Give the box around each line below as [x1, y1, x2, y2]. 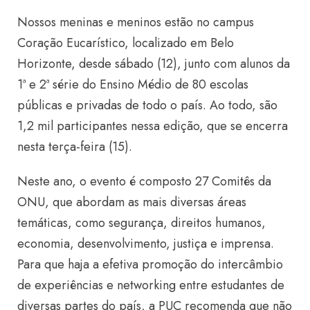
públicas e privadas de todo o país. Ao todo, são [17, 95, 277, 114]
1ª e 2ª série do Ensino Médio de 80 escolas [17, 75, 248, 93]
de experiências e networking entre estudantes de [17, 275, 284, 294]
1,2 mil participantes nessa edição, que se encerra [17, 116, 288, 135]
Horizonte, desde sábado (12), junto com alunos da [17, 54, 290, 73]
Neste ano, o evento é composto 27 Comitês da [17, 172, 271, 190]
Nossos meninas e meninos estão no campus [17, 12, 254, 31]
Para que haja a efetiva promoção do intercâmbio [17, 255, 283, 273]
